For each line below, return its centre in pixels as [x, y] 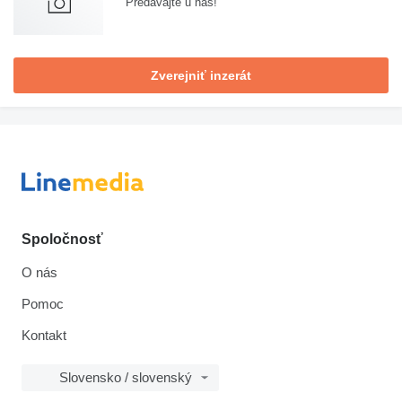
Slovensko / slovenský [126, 378]
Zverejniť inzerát [201, 76]
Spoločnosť [62, 240]
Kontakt [44, 336]
